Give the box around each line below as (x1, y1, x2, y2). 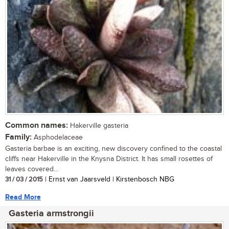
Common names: (5, 120, 68, 130)
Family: (5, 132, 32, 142)
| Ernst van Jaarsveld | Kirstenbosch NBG (43, 175, 174, 184)
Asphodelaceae (32, 133, 83, 142)
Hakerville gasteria (68, 121, 128, 130)
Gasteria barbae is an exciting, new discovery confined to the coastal (5, 144, 222, 153)
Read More (5, 192, 41, 201)
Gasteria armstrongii (9, 208, 94, 219)
